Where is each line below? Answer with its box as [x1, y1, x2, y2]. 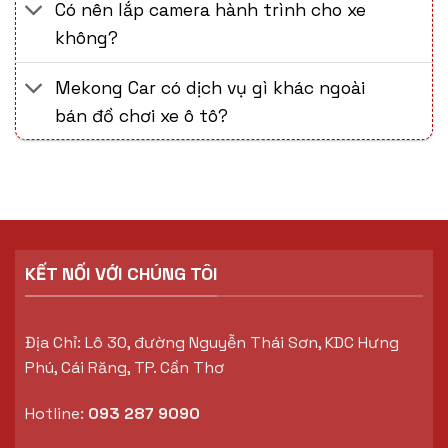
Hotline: [25, 403, 88, 425]
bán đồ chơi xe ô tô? [55, 104, 229, 127]
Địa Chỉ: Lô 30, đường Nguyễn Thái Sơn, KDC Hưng [25, 332, 399, 354]
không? [55, 26, 119, 49]
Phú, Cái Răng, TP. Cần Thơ [25, 357, 224, 379]
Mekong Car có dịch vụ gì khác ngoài [55, 76, 366, 99]
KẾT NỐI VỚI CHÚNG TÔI [25, 261, 217, 285]
